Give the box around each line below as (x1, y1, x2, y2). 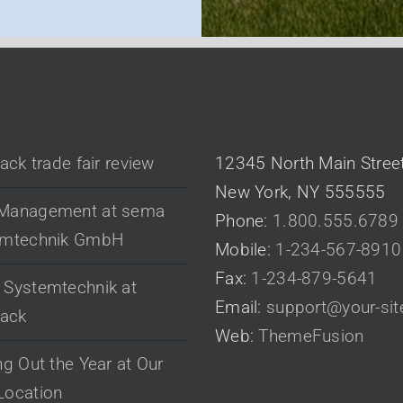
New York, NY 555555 (215, 181, 386, 202)
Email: (215, 296, 266, 318)
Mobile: (215, 238, 276, 260)
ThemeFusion (258, 325, 364, 346)
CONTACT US (215, 105, 297, 122)
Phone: (215, 210, 273, 231)
